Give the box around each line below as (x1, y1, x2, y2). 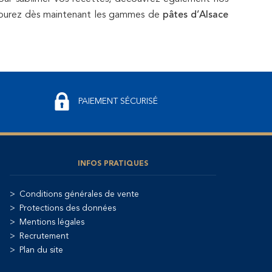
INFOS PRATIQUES (78, 160, 148, 168)
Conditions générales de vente (19, 189, 139, 199)
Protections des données (19, 203, 116, 212)
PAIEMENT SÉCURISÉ (78, 97, 158, 106)
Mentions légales (19, 217, 84, 226)
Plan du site (19, 245, 63, 254)
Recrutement (19, 231, 69, 240)
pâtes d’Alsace (162, 10, 229, 20)
